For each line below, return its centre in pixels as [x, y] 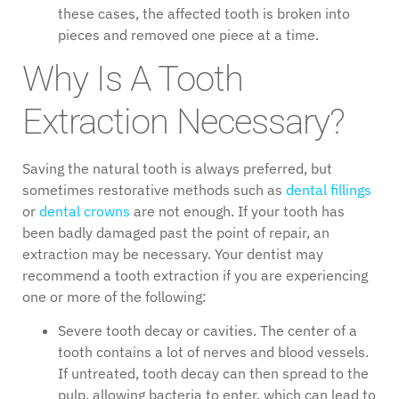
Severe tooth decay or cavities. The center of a [208, 331]
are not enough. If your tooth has [237, 211]
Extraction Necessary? [187, 121]
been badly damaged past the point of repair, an [176, 232]
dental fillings [329, 189]
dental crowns [85, 211]
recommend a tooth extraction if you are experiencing [195, 275]
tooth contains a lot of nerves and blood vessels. [213, 352]
